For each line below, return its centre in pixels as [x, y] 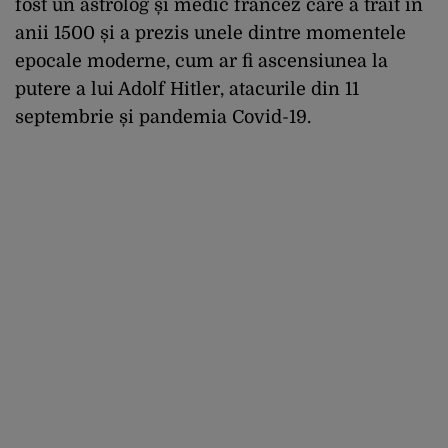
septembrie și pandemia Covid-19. [163, 116]
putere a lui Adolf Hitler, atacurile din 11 [187, 88]
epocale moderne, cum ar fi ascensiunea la [201, 60]
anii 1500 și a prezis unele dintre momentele [210, 32]
